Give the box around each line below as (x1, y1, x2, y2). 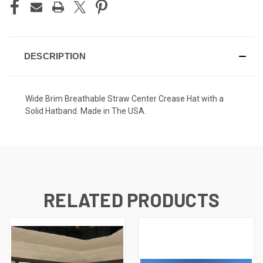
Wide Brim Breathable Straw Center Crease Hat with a (25, 93, 224, 103)
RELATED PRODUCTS (43, 188, 220, 211)
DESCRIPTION (23, 50, 86, 61)
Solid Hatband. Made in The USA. (25, 106, 146, 116)
